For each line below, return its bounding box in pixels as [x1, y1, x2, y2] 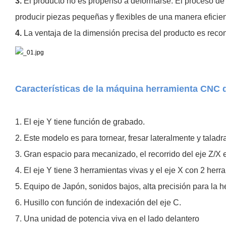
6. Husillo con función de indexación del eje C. [15, 198, 181, 207]
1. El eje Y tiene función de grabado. [15, 117, 145, 126]
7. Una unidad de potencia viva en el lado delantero [15, 214, 201, 223]
